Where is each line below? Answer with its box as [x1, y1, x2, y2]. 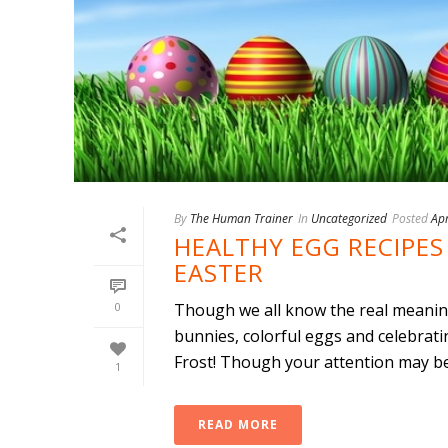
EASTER [173, 256, 264, 290]
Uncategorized [310, 210, 387, 228]
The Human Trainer [189, 210, 293, 228]
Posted [391, 210, 428, 228]
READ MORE [197, 416, 278, 434]
